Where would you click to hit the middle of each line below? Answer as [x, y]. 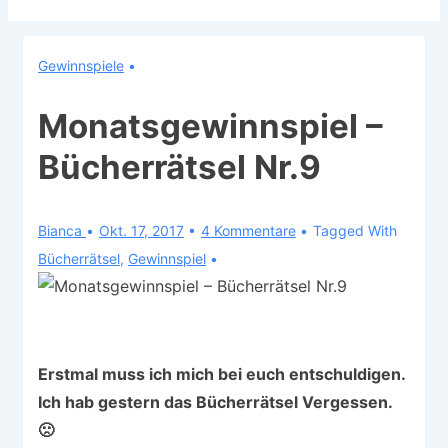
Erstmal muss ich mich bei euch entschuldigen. [221, 373]
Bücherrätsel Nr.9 [179, 167]
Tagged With [355, 230]
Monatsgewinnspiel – [210, 126]
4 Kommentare [248, 230]
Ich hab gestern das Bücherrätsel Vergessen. [215, 401]
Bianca [60, 230]
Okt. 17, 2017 [141, 230]
